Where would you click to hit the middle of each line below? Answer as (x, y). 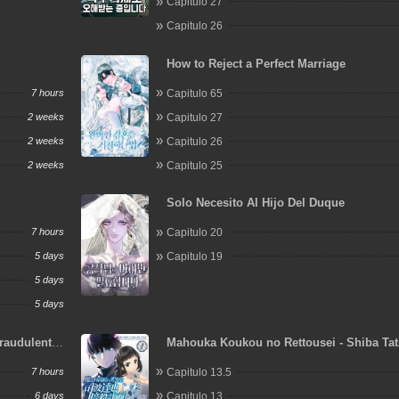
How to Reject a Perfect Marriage (256, 63)
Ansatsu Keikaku (213, 359)
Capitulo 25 (195, 165)
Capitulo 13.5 (199, 372)
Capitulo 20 (195, 232)
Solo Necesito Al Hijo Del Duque (256, 203)
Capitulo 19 (195, 256)
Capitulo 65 (195, 93)
